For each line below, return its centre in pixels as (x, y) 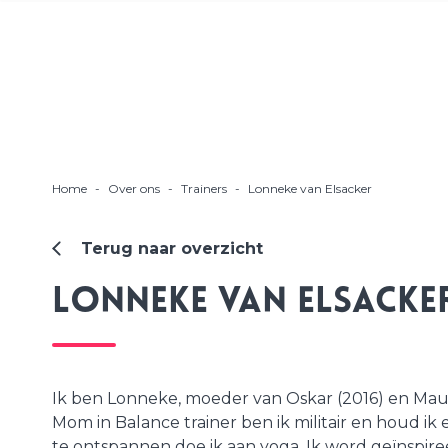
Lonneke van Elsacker (310, 188)
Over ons (134, 188)
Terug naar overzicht (171, 248)
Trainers (204, 188)
